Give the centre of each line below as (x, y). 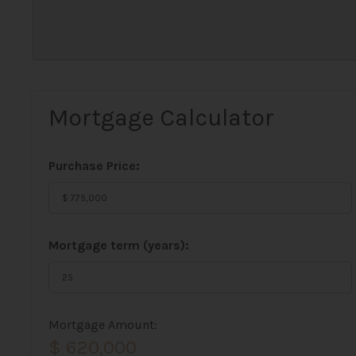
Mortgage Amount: (103, 325)
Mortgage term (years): (118, 245)
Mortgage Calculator (161, 118)
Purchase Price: (94, 166)
